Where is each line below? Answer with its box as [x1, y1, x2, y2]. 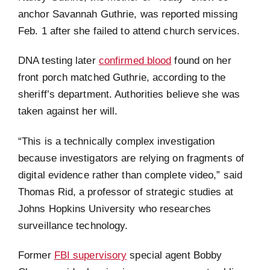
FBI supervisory [54, 249, 127, 260]
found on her [171, 55, 231, 66]
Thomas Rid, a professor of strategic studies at [18, 186, 233, 197]
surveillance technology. [18, 219, 128, 231]
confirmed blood [98, 55, 172, 66]
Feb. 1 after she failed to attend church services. [18, 25, 243, 36]
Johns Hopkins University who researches [18, 202, 211, 214]
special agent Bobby [127, 249, 222, 260]
